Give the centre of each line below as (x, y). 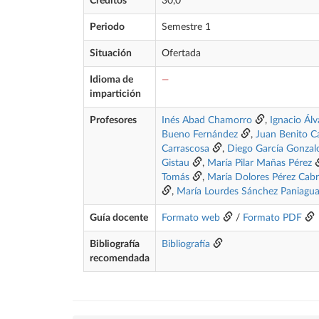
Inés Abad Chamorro (207, 120)
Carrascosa (185, 149)
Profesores (113, 120)
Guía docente (119, 218)
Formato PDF (272, 218)
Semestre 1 (186, 27)
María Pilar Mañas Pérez (260, 163)
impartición (115, 94)
